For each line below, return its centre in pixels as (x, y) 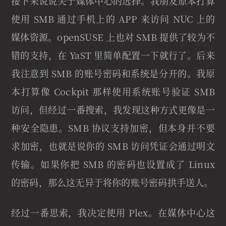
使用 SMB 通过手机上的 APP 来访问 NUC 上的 (113, 19)
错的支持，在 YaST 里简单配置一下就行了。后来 (113, 55)
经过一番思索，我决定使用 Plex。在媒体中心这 (113, 213)
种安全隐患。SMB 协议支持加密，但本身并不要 (113, 128)
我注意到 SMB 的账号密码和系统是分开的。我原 (113, 73)
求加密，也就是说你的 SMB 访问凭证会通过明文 (113, 146)
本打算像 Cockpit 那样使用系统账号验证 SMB (113, 92)
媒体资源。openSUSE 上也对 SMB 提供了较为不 (113, 37)
